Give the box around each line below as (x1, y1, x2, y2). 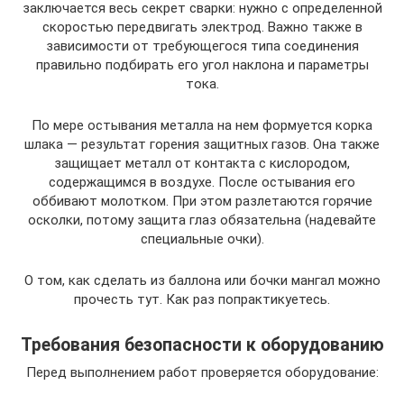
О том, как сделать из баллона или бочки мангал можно (23, 271, 381, 289)
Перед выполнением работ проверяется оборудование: (25, 363, 379, 381)
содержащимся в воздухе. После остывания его (49, 173, 355, 190)
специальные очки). (140, 230, 264, 247)
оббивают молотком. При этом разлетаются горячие (32, 192, 372, 209)
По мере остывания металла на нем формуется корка (32, 116, 372, 133)
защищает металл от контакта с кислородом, (54, 154, 350, 171)
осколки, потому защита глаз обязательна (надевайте (28, 211, 376, 228)
